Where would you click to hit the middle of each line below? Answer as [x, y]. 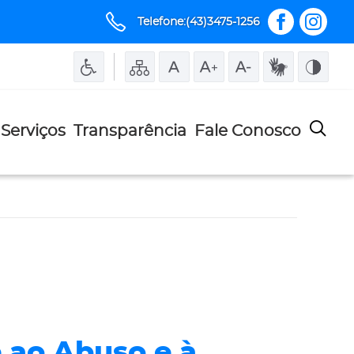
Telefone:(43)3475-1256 [199, 22]
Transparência [130, 131]
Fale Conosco [248, 131]
